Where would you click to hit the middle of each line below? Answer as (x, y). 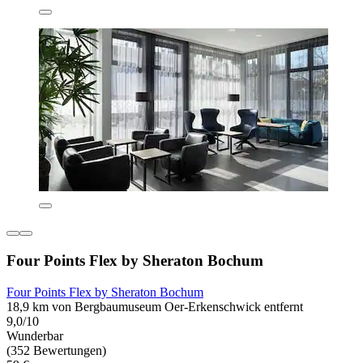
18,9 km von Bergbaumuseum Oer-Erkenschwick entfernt (155, 306)
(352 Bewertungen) (56, 350)
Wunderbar (35, 335)
